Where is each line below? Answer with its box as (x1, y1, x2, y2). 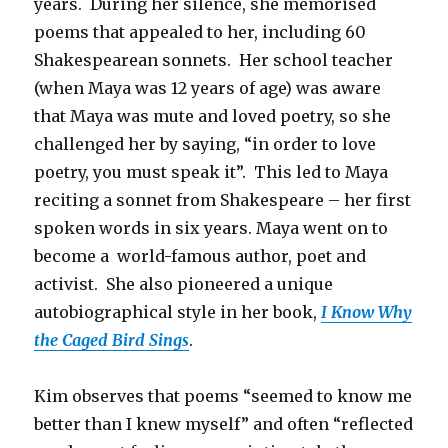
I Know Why (321, 302, 413, 323)
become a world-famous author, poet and (34, 246, 367, 267)
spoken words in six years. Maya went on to (34, 218, 389, 239)
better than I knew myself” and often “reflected (34, 414, 414, 435)
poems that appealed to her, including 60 (34, 22, 367, 43)
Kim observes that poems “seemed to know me (34, 386, 413, 407)
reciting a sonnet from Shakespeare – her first (34, 190, 412, 211)
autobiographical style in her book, (34, 302, 322, 323)
